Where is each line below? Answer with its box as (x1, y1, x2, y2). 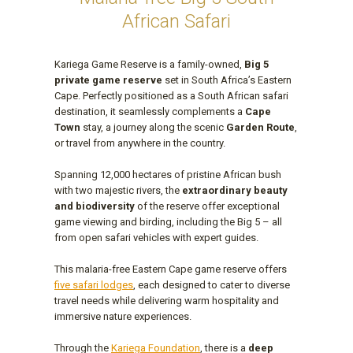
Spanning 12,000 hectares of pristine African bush (54, 169, 281, 180)
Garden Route (226, 121, 295, 133)
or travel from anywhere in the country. (54, 137, 228, 149)
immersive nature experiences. (54, 310, 191, 322)
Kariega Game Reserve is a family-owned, (54, 58, 244, 70)
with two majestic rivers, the (54, 184, 182, 196)
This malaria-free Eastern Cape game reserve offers (54, 263, 287, 275)
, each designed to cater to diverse (133, 279, 290, 291)
